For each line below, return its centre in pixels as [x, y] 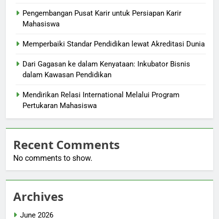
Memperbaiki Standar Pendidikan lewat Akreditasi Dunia [114, 44]
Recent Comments [66, 145]
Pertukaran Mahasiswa [60, 106]
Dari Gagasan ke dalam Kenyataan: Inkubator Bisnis [106, 64]
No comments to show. [53, 158]
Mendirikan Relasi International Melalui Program [101, 95]
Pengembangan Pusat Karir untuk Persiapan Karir [102, 13]
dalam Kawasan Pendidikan [67, 75]
